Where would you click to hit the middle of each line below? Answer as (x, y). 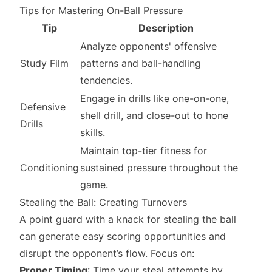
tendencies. (106, 80)
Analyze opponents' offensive (148, 46)
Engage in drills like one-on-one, (155, 98)
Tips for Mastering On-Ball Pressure (101, 10)
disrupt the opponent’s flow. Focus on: (107, 253)
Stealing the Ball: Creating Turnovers (103, 202)
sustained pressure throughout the (159, 168)
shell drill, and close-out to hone (154, 115)
